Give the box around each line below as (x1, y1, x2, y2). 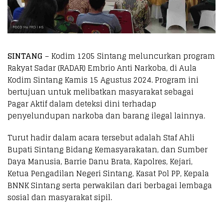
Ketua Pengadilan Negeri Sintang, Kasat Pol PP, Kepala (7, 166, 209, 180)
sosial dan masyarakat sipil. (7, 190, 112, 204)
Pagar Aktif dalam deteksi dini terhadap (7, 97, 156, 111)
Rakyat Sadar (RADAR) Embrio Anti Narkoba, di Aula (7, 61, 197, 75)
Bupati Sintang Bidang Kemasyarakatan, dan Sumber (7, 142, 208, 156)
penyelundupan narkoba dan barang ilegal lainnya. (7, 109, 205, 122)
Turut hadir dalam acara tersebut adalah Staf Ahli (7, 130, 195, 144)
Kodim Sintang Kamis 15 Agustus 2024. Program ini (7, 73, 199, 87)
